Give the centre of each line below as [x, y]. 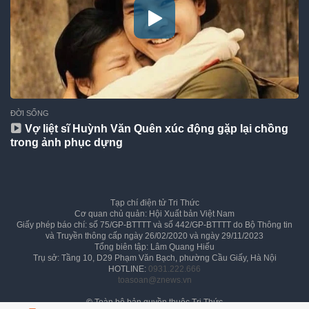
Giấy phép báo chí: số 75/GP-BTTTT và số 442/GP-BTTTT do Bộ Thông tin [154, 225]
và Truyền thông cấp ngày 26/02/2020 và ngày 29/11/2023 [154, 236]
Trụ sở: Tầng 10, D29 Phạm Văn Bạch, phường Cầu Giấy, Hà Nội [154, 258]
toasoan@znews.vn [154, 280]
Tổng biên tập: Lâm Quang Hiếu [154, 247]
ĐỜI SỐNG [30, 113]
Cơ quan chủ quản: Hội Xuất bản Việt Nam [154, 214]
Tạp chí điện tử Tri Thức [154, 203]
